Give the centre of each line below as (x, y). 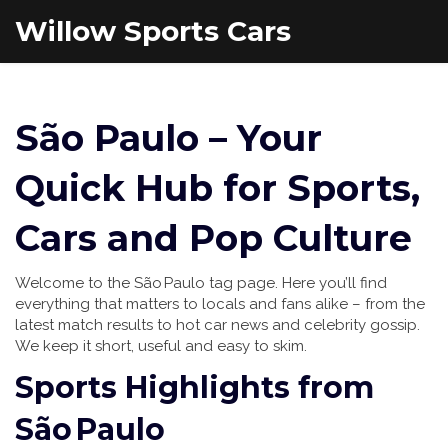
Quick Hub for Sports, (217, 188)
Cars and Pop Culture (213, 238)
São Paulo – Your (168, 138)
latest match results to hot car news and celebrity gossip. (217, 325)
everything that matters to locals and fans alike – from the (220, 304)
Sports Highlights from (194, 387)
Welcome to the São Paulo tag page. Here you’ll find (201, 283)
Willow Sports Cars (153, 31)
